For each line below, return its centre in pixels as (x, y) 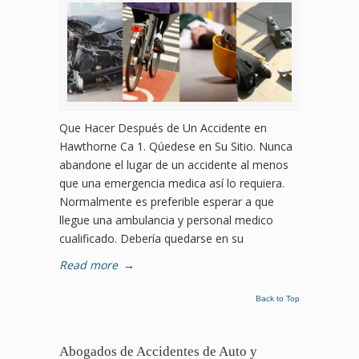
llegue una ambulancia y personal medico (166, 220)
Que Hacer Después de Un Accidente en (163, 128)
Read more (89, 265)
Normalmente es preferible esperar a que (167, 202)
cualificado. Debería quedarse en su (151, 239)
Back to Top (278, 299)
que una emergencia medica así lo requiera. (172, 184)
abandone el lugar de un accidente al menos (174, 165)
